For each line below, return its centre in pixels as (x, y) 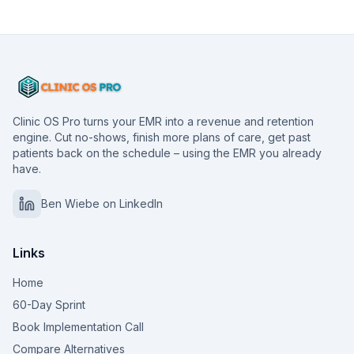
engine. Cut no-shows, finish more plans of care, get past (162, 137)
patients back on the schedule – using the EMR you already (167, 153)
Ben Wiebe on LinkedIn (102, 203)
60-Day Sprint (49, 305)
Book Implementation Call (78, 327)
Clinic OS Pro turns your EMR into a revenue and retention (163, 121)
